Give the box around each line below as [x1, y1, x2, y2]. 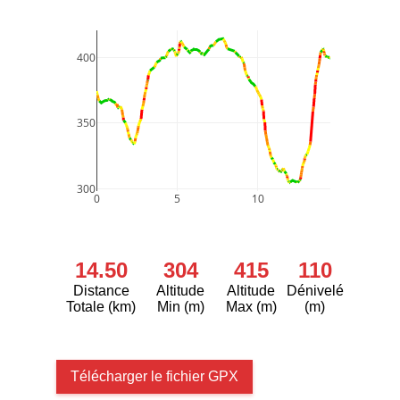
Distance [72, 283, 129, 298]
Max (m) [225, 299, 277, 314]
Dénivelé [286, 283, 344, 298]
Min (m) [156, 299, 204, 314]
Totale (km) [66, 299, 137, 314]
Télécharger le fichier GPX [71, 369, 238, 384]
